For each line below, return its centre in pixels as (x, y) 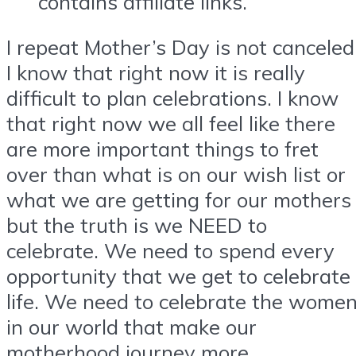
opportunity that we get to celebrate (178, 276)
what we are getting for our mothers (179, 200)
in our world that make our (132, 327)
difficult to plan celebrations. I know (172, 98)
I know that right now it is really (156, 73)
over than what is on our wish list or (176, 174)
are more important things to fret (163, 149)
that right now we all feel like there (171, 124)
